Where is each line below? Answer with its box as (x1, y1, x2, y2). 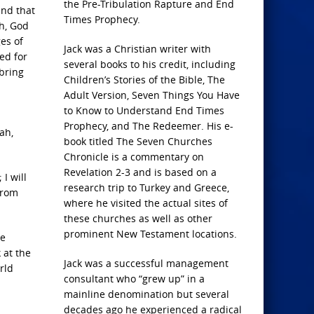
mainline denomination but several (64, 287, 229, 301)
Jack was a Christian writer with (64, 42, 211, 55)
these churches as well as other (64, 212, 212, 225)
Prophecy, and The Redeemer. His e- (64, 119, 233, 132)
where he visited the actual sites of (64, 196, 228, 210)
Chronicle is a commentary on (64, 150, 204, 163)
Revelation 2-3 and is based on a (64, 165, 217, 179)
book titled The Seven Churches (64, 135, 212, 148)
